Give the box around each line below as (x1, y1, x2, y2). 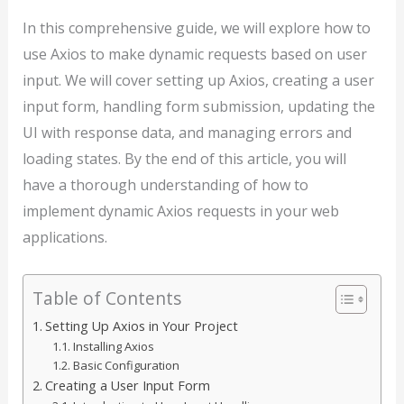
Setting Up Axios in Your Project (44, 317, 238, 335)
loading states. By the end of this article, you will (22, 148, 346, 169)
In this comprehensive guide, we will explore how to (22, 17, 371, 38)
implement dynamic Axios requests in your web (22, 200, 339, 221)
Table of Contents (32, 285, 181, 310)
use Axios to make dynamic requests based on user (22, 43, 367, 64)
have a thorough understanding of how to (22, 174, 308, 195)
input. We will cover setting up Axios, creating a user (22, 69, 374, 90)
